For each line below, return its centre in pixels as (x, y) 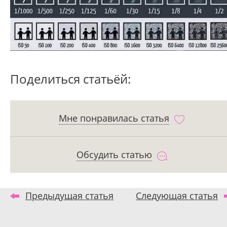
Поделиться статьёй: (70, 79)
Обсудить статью (114, 155)
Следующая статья (177, 196)
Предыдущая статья (69, 196)
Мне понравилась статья (114, 118)
